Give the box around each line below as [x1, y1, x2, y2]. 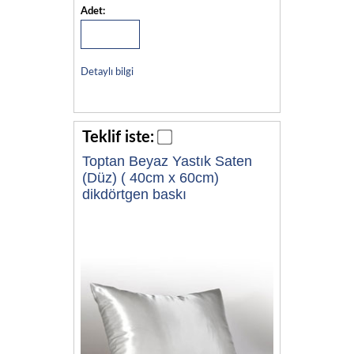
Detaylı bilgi [80, 66, 134, 77]
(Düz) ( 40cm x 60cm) [82, 169, 219, 186]
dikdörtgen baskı [82, 186, 186, 202]
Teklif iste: [82, 129, 154, 145]
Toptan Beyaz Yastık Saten [82, 153, 252, 169]
